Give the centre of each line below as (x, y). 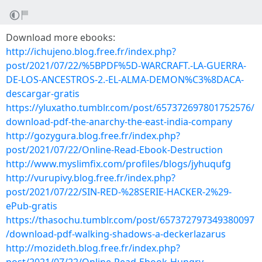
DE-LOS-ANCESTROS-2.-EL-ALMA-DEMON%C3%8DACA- (125, 80)
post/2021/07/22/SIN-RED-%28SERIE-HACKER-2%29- (119, 192)
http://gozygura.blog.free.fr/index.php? (93, 136)
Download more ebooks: (61, 37)
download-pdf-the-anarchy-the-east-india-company (119, 122)
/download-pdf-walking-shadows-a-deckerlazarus (116, 234)
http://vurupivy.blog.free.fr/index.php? (91, 178)
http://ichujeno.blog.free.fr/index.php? (91, 51)
